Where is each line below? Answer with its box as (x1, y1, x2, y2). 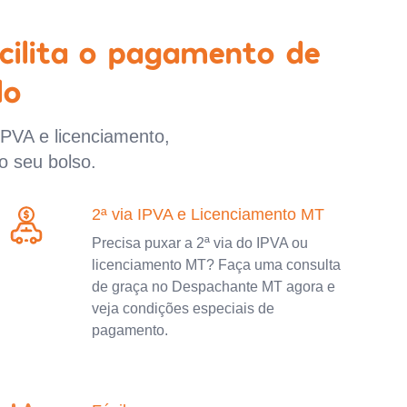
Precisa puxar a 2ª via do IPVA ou (92, 234, 309, 251)
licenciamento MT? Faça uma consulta (92, 256, 342, 273)
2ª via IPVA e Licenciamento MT (92, 204, 325, 223)
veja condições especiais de (92, 300, 275, 316)
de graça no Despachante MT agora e (92, 278, 336, 294)
